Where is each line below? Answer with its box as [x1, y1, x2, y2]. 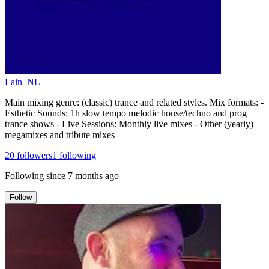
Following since [5, 170, 65, 181]
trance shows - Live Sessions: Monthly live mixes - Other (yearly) [5, 118, 253, 129]
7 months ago [68, 170, 119, 181]
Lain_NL [5, 76, 40, 87]
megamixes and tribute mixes [5, 129, 115, 140]
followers [14, 150, 52, 160]
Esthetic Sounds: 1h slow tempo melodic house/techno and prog [5, 107, 247, 118]
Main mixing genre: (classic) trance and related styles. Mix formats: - [5, 97, 264, 107]
